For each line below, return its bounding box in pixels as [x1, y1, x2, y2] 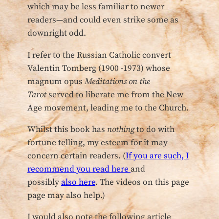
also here [61, 176, 95, 188]
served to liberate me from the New [46, 89, 183, 100]
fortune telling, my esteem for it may [27, 137, 168, 148]
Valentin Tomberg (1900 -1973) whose [27, 63, 170, 74]
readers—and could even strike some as [27, 15, 178, 26]
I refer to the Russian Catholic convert [27, 49, 171, 61]
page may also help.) [27, 190, 105, 201]
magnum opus [27, 76, 85, 87]
